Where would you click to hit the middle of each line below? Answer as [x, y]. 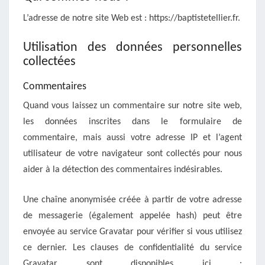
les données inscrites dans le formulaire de [132, 122]
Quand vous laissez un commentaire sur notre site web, [132, 106]
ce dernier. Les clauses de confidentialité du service [132, 248]
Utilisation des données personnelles [132, 48]
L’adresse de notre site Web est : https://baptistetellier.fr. [132, 18]
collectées [49, 62]
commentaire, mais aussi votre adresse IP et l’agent [132, 138]
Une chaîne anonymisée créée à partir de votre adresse [132, 200]
